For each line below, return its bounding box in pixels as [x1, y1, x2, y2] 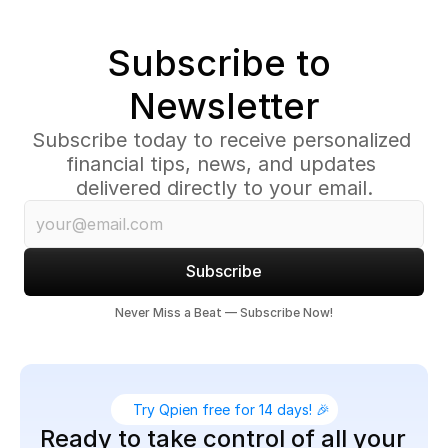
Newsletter [128, 83, 320, 128]
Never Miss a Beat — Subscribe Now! [115, 304, 333, 320]
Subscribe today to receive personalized [31, 127, 411, 152]
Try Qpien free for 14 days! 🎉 [132, 400, 330, 418]
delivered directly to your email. [75, 175, 373, 200]
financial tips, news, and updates [66, 151, 376, 176]
